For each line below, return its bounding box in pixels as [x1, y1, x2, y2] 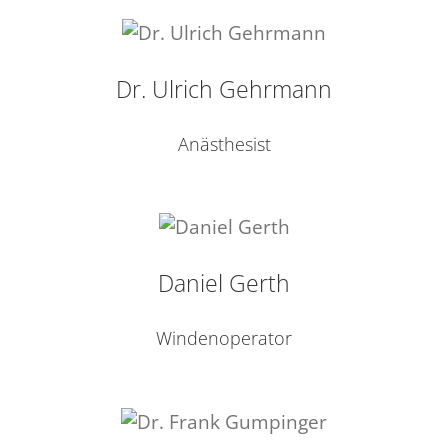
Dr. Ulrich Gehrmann [116, 72, 332, 105]
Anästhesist [177, 131, 271, 156]
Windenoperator [156, 326, 292, 350]
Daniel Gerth [158, 267, 290, 299]
